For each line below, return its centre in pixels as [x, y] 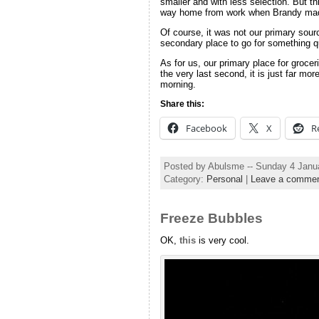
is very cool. [222, 241]
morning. [178, 84]
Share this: [182, 104]
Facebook [206, 128]
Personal [224, 179]
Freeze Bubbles [211, 218]
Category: [185, 179]
